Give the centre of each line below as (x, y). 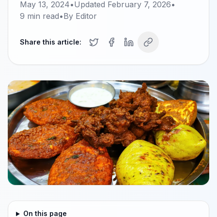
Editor (86, 16)
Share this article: (51, 42)
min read (42, 16)
